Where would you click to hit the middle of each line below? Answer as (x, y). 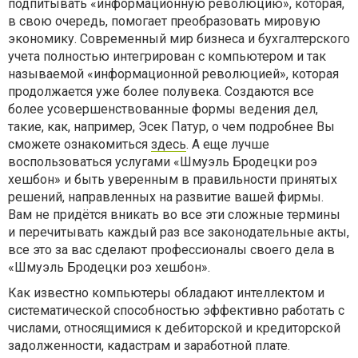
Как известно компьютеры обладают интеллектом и (166, 293)
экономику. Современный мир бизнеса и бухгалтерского (179, 39)
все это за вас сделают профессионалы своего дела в (171, 250)
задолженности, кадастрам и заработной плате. (149, 346)
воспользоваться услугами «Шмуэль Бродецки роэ (163, 162)
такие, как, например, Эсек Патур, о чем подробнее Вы (171, 127)
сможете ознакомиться (80, 144)
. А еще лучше (228, 144)
